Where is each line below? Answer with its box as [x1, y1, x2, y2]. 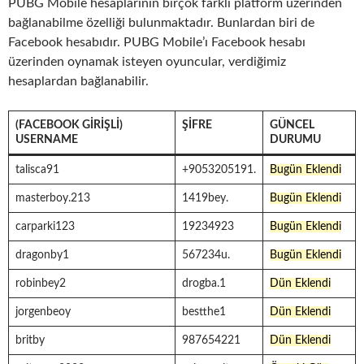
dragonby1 [15, 249, 69, 261]
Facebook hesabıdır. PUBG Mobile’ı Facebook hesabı [8, 36, 305, 49]
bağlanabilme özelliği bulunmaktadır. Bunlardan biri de [8, 16, 314, 29]
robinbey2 [15, 278, 66, 289]
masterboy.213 [15, 193, 90, 204]
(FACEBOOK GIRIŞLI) [15, 119, 123, 131]
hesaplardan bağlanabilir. [8, 75, 149, 88]
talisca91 [15, 164, 59, 175]
